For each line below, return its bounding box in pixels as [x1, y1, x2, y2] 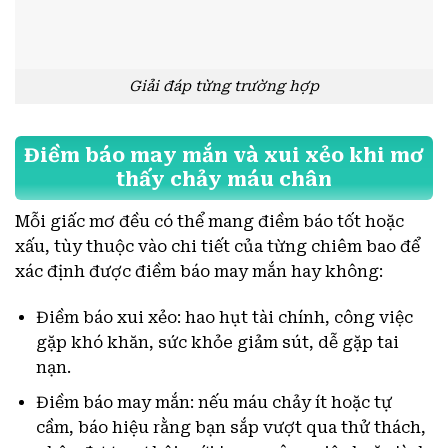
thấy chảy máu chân [116, 167, 332, 191]
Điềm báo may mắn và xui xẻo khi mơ [24, 143, 424, 167]
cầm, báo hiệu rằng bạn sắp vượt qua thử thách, [35, 417, 426, 437]
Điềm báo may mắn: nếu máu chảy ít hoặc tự [35, 392, 392, 412]
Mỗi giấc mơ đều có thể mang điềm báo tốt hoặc [15, 212, 404, 232]
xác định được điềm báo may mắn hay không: [15, 262, 383, 282]
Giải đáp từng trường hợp [129, 77, 319, 95]
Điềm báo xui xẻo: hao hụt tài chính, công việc [35, 307, 413, 327]
